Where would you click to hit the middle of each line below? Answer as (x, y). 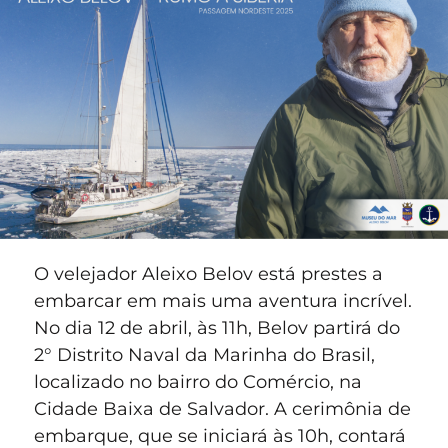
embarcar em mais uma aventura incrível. (223, 301)
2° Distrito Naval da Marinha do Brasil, (204, 355)
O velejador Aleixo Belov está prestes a (208, 274)
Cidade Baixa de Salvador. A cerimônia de (222, 409)
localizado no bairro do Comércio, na (198, 382)
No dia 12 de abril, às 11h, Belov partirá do (217, 328)
